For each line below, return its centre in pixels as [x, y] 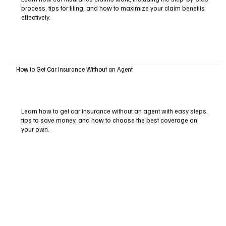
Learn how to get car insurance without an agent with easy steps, [114, 111]
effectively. [36, 17]
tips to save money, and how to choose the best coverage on [109, 120]
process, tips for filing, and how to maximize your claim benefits [113, 8]
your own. [35, 129]
